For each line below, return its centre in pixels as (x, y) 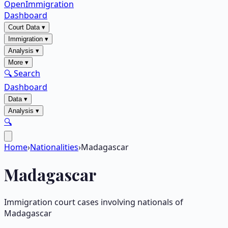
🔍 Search (22, 73)
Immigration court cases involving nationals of (94, 202)
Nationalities (54, 147)
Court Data (24, 27)
